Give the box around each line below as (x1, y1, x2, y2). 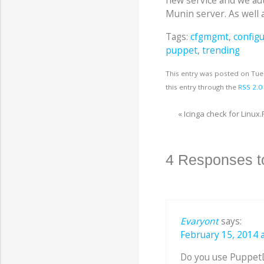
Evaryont (180, 214, 219, 227)
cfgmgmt (190, 29, 229, 43)
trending (202, 43, 240, 57)
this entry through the (165, 82, 238, 92)
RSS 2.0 (237, 82, 262, 92)
